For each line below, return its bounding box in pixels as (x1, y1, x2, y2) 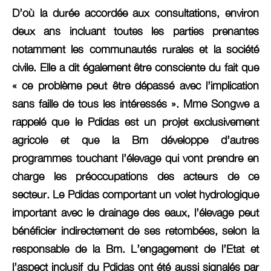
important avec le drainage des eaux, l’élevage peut (12, 206, 259, 220)
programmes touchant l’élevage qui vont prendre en (12, 152, 259, 165)
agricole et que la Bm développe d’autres (12, 134, 259, 147)
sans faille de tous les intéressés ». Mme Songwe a (12, 97, 259, 111)
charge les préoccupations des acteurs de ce (12, 170, 259, 183)
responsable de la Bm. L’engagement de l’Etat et (12, 243, 259, 256)
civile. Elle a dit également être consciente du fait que (12, 61, 259, 74)
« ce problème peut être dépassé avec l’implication (12, 79, 259, 93)
